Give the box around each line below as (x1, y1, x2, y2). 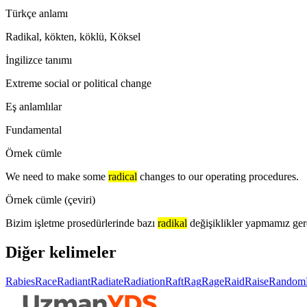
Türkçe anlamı (5, 7, 68, 19)
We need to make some (5, 170, 106, 182)
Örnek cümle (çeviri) (5, 193, 95, 206)
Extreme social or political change (5, 77, 151, 89)
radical (108, 170, 137, 182)
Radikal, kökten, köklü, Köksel (5, 30, 140, 42)
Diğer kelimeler (5, 243, 116, 261)
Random (269, 275, 306, 287)
